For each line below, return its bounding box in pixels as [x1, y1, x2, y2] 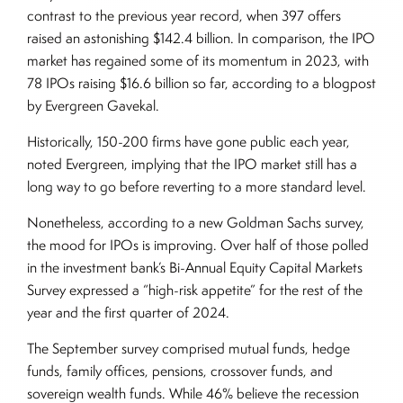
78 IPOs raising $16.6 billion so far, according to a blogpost [27, 74, 376, 93]
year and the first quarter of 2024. [27, 303, 229, 322]
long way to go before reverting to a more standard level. [27, 177, 366, 196]
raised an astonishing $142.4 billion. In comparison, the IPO [27, 29, 375, 48]
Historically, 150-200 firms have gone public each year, [27, 132, 350, 151]
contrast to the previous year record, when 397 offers [27, 6, 341, 25]
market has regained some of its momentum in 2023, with [27, 51, 369, 70]
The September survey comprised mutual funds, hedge [27, 339, 350, 358]
